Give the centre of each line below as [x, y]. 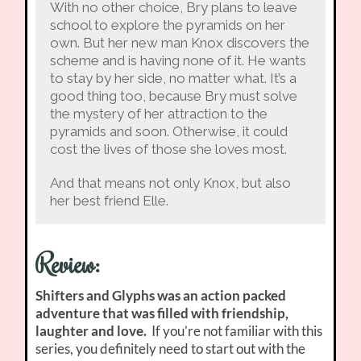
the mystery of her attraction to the [158, 114]
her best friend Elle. [109, 201]
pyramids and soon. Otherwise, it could [168, 132]
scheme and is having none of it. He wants [178, 61]
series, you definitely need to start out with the [171, 348]
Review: [68, 263]
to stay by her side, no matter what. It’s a [173, 79]
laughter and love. [94, 330]
